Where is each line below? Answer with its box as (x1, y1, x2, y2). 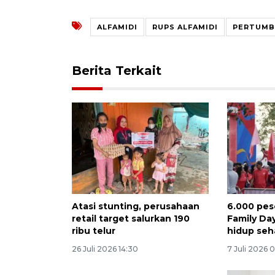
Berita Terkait (72, 63, 161, 78)
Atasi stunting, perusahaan (72, 200, 199, 212)
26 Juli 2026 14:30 (72, 244, 138, 254)
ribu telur (72, 225, 115, 236)
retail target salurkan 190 (72, 212, 190, 224)
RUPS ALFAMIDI (152, 22, 218, 31)
